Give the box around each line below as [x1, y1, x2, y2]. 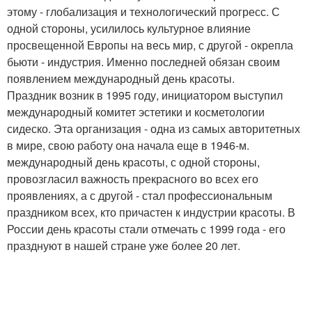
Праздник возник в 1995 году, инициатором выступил [7, 87, 283, 103]
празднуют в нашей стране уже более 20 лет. [7, 237, 240, 253]
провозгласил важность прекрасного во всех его [7, 171, 258, 187]
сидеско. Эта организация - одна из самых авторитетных [7, 120, 300, 136]
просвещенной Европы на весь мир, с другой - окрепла [7, 37, 293, 53]
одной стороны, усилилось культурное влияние [7, 20, 251, 36]
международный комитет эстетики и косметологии [7, 104, 265, 120]
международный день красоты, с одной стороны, [7, 154, 260, 170]
